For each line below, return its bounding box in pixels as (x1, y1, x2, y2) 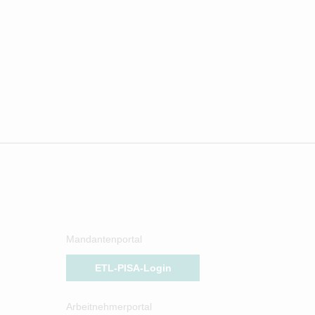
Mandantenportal (66, 233, 142, 245)
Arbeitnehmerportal (66, 301, 152, 312)
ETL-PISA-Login (94, 262, 172, 274)
